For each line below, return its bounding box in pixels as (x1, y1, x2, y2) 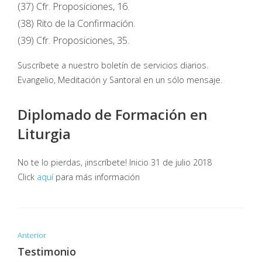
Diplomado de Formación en (18, 105, 208, 124)
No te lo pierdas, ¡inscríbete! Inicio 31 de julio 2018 (18, 157, 212, 168)
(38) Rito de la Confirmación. (18, 17, 135, 30)
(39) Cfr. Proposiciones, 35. (18, 34, 129, 47)
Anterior (18, 230, 46, 240)
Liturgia (18, 124, 71, 143)
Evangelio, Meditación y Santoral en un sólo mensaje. (18, 74, 222, 85)
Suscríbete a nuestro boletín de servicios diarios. (18, 60, 208, 71)
